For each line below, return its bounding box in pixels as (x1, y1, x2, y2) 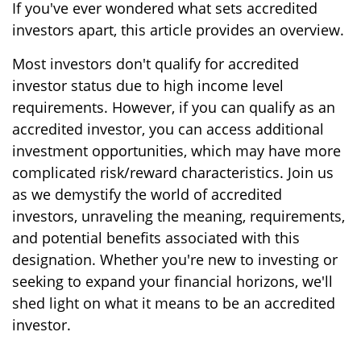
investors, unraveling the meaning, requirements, (12, 206, 345, 226)
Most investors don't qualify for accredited (12, 54, 299, 73)
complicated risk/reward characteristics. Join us (12, 163, 334, 182)
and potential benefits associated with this (12, 228, 300, 247)
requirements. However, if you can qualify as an (12, 98, 335, 117)
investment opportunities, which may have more (12, 141, 341, 160)
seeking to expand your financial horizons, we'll (12, 272, 333, 291)
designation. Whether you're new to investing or (12, 250, 338, 269)
